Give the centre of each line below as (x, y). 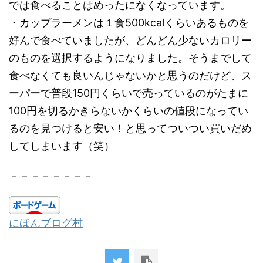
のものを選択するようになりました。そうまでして (130, 58)
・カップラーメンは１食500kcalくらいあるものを (129, 23)
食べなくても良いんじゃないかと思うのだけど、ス (130, 75)
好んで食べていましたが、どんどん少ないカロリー (130, 40)
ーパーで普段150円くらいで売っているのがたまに (129, 93)
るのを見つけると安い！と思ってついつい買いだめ (130, 128)
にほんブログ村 (46, 223)
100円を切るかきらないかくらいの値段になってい (129, 111)
